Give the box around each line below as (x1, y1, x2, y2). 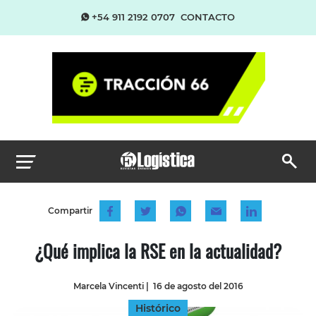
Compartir (47, 205, 92, 216)
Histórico (135, 301, 181, 315)
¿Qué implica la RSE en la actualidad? (35, 237, 281, 264)
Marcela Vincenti (73, 280, 144, 291)
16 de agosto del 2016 (152, 280, 243, 291)
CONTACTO (181, 11, 235, 23)
